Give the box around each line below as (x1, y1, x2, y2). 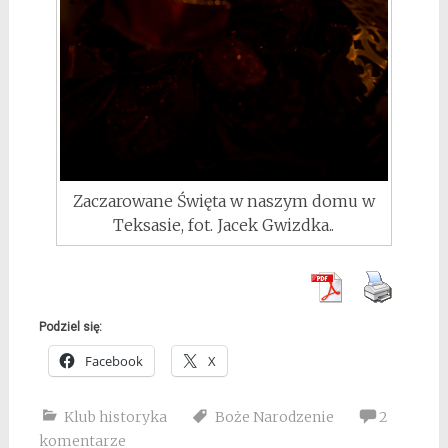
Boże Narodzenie (214, 408, 334, 427)
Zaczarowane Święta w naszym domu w (72, 191, 375, 212)
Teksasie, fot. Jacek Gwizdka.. (113, 215, 335, 236)
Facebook (84, 352, 143, 371)
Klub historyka (63, 408, 167, 427)
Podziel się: (38, 320, 102, 335)
